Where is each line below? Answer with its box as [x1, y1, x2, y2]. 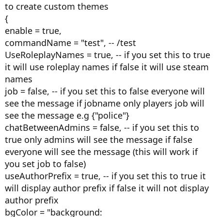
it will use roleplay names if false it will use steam [5, 61, 209, 73]
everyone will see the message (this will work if [5, 146, 198, 157]
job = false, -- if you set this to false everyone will [5, 85, 205, 97]
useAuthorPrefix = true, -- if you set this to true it [5, 170, 206, 182]
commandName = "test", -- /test [5, 37, 136, 48]
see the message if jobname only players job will [5, 97, 204, 109]
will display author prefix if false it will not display [5, 182, 209, 194]
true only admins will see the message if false [5, 134, 192, 145]
